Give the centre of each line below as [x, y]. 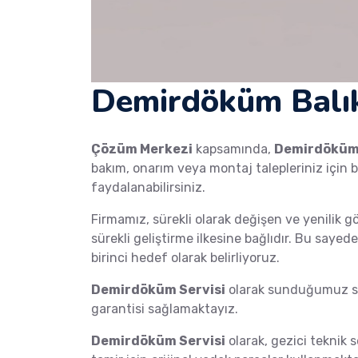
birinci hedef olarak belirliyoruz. [185, 258]
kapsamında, [233, 149]
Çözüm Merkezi [142, 149]
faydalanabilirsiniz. [148, 188]
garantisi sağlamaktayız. [165, 309]
